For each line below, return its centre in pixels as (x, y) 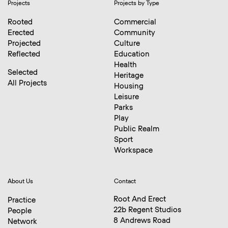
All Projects (27, 83)
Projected (24, 44)
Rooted (20, 22)
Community (135, 33)
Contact (125, 181)
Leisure (126, 97)
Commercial (135, 22)
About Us (20, 181)
